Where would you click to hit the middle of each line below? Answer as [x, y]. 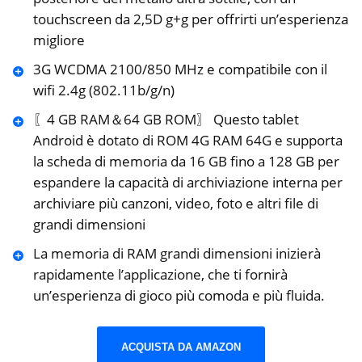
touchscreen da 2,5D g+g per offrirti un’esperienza [190, 19]
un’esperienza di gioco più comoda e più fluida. [179, 295]
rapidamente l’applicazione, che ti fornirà [160, 274]
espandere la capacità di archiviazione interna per [187, 182]
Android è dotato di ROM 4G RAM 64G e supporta [187, 140]
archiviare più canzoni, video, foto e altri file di [175, 203]
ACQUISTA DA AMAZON [181, 347]
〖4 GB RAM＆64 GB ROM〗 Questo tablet [166, 119]
